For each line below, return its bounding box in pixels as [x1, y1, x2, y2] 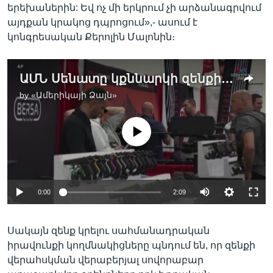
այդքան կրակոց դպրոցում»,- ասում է [7, 16, 197, 27]
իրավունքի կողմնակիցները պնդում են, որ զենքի [7, 240, 255, 250]
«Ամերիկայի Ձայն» [31, 90, 117, 100]
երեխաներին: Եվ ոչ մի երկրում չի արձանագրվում [7, 2, 261, 13]
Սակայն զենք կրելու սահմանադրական [7, 225, 210, 236]
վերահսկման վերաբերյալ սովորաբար [7, 255, 204, 265]
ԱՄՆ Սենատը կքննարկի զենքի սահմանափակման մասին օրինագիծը [221, 71, 233, 85]
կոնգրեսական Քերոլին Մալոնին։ [7, 31, 175, 42]
